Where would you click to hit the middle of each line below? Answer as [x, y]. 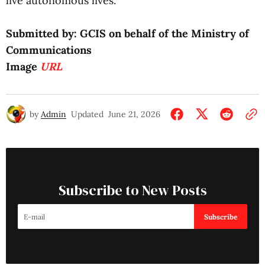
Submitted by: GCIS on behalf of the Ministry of [127, 33]
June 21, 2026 [134, 114]
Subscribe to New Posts [132, 190]
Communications [49, 50]
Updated [87, 114]
